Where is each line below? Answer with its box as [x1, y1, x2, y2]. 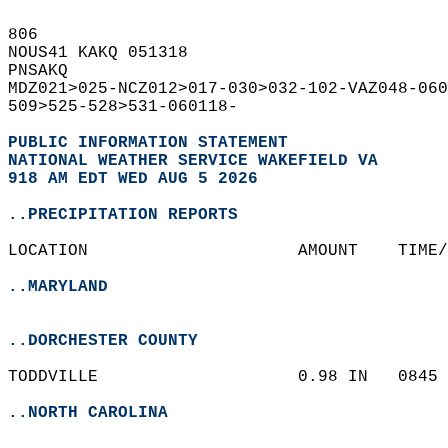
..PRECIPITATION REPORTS [8, 206, 238, 224]
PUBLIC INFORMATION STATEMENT [8, 134, 288, 152]
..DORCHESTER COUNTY [8, 332, 198, 350]
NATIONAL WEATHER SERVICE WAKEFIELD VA [8, 152, 378, 170]
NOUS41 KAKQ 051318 [8, 44, 208, 62]
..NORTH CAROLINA [8, 404, 168, 422]
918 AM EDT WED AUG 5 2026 [8, 170, 258, 188]
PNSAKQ [8, 62, 88, 80]
